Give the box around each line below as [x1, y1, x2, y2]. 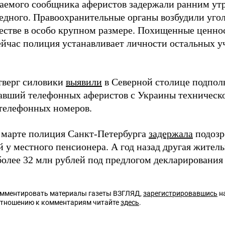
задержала [149, 128, 193, 139]
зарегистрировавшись [143, 189, 217, 197]
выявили [66, 76, 102, 87]
